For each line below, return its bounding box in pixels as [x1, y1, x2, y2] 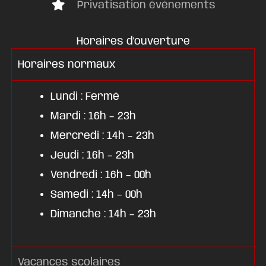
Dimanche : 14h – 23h [50, 208, 156, 220]
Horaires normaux [17, 58, 115, 70]
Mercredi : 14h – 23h [50, 129, 154, 141]
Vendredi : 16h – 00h [50, 169, 151, 180]
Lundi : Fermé [50, 90, 119, 102]
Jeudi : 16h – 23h [50, 149, 134, 161]
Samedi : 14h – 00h [50, 188, 142, 200]
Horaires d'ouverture [76, 35, 190, 47]
